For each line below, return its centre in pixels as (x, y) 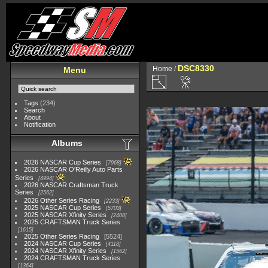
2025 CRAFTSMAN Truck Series (72, 222)
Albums (67, 143)
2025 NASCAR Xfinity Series (66, 215)
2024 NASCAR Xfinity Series (66, 251)
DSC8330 (196, 68)
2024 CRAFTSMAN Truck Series (72, 258)
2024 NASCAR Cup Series (63, 243)
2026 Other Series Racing (62, 200)
